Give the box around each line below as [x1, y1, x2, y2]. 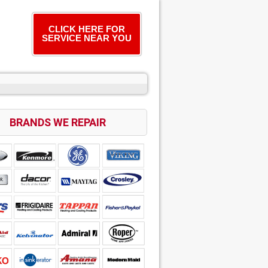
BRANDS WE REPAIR [9, 115, 106, 129]
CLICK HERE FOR [48, 24, 125, 34]
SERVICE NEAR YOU [42, 33, 132, 43]
